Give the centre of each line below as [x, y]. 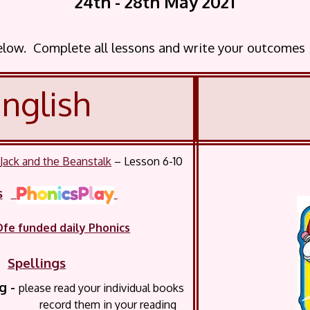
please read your [61, 288]
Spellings [37, 262]
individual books [143, 288]
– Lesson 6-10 [147, 162]
